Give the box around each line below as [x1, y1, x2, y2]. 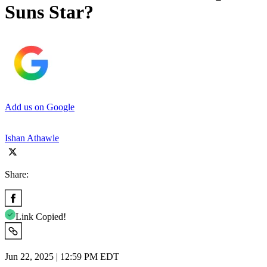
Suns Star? [5, 1, 94, 23]
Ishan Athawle [5, 132, 59, 143]
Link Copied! [15, 211, 66, 222]
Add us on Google [5, 101, 74, 112]
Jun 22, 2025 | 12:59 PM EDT [5, 251, 119, 262]
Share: [5, 169, 29, 179]
